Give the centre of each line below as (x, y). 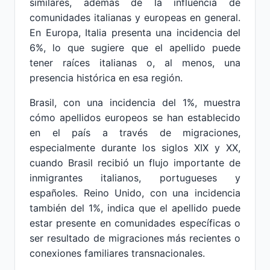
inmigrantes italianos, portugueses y (135, 178)
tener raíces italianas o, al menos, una (135, 63)
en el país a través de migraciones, (135, 133)
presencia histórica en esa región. (106, 78)
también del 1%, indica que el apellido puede (135, 208)
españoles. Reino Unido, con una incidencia (135, 193)
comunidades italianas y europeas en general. (135, 17)
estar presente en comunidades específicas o (135, 223)
